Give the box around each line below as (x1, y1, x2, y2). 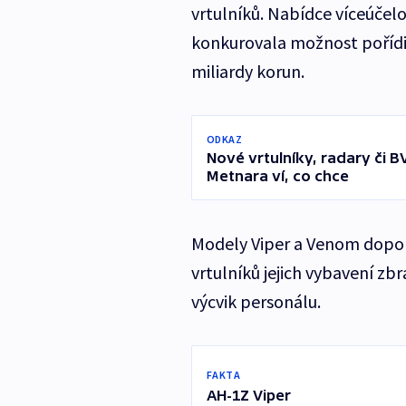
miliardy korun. (190, 60, 304, 83)
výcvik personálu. (190, 290, 321, 314)
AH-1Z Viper (206, 387, 291, 404)
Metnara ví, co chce (206, 168, 349, 185)
